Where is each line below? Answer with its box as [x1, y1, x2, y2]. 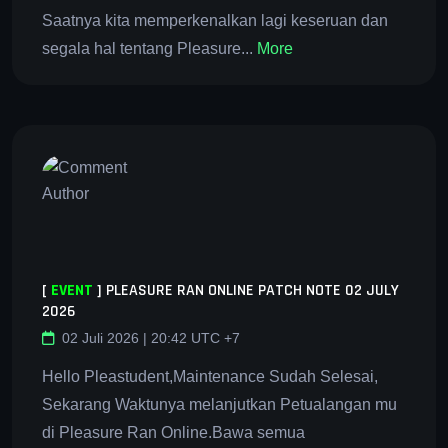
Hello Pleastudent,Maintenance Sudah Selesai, [42, 367, 378, 385]
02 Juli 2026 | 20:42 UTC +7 [62, 329, 240, 346]
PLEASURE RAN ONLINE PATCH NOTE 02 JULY [106, 279, 399, 301]
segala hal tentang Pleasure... [42, 39, 257, 57]
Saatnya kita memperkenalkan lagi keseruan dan [42, 11, 388, 29]
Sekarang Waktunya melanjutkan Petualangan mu [42, 395, 397, 413]
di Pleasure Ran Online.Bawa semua [42, 423, 305, 441]
